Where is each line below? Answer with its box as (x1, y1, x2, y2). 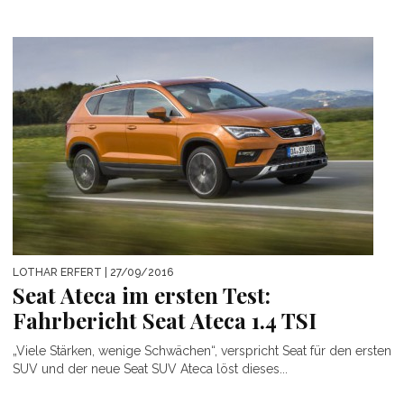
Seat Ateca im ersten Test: (13, 280, 271, 309)
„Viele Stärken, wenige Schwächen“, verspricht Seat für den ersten (13, 344, 391, 358)
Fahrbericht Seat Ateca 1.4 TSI (13, 306, 317, 335)
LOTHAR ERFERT (13, 266, 102, 279)
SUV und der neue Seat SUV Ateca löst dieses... (13, 362, 288, 376)
